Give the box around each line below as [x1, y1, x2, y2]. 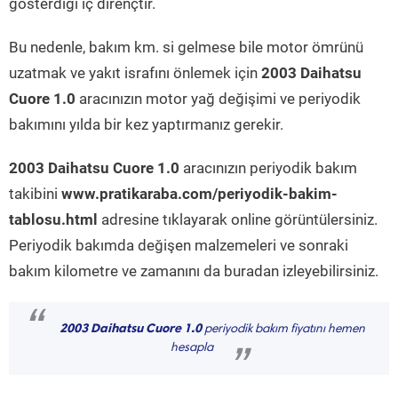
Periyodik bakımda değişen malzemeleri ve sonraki [9, 236, 348, 254]
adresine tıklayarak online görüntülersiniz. [98, 211, 378, 228]
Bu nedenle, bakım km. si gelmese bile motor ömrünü [9, 38, 363, 56]
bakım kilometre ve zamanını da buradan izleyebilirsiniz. [9, 262, 378, 280]
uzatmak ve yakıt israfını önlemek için [9, 64, 261, 82]
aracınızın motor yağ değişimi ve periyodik [76, 90, 361, 107]
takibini [9, 185, 61, 203]
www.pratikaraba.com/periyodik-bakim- [61, 185, 338, 203]
